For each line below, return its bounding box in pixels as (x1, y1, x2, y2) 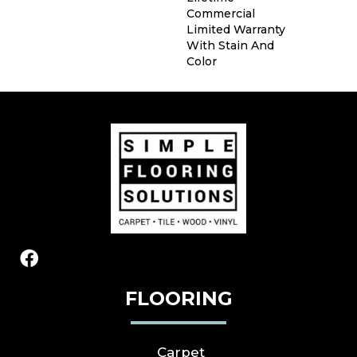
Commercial (186, 6, 255, 22)
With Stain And (186, 38, 274, 53)
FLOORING (124, 287, 233, 311)
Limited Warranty (186, 22, 285, 37)
